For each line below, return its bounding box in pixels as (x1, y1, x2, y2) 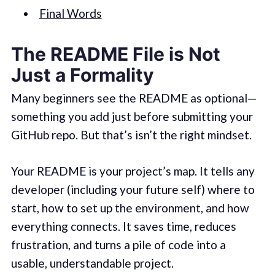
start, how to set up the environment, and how (10, 200, 249, 215)
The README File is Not (10, 43, 220, 66)
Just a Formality (10, 64, 154, 87)
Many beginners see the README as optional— (10, 91, 257, 106)
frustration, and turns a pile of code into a (10, 237, 226, 252)
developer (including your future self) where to (10, 182, 255, 196)
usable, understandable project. (10, 255, 174, 270)
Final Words (39, 6, 102, 20)
